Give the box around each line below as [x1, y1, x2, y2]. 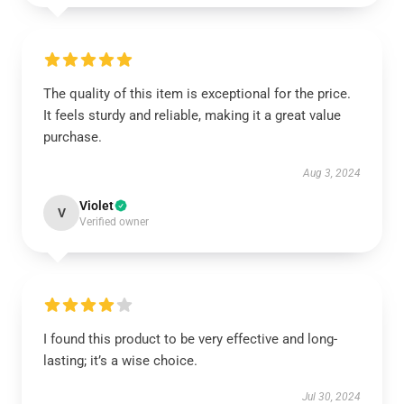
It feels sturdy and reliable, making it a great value [43, 107, 341, 124]
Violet [79, 198, 114, 213]
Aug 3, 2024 [303, 167, 361, 179]
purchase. [43, 129, 102, 145]
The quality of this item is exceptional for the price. [43, 86, 351, 102]
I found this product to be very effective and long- [43, 331, 337, 347]
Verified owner [79, 216, 149, 228]
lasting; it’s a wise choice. [43, 353, 197, 369]
